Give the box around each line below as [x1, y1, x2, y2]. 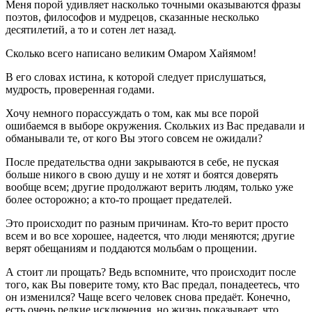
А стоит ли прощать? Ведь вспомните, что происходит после [6, 265, 296, 278]
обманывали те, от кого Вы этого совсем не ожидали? [6, 132, 263, 144]
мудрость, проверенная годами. [6, 83, 155, 95]
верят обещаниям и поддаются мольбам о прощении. [6, 242, 257, 254]
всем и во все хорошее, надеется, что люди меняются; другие [6, 229, 295, 242]
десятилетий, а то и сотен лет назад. [6, 23, 176, 36]
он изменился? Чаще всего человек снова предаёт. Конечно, [6, 290, 290, 303]
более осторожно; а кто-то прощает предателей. [6, 193, 232, 205]
